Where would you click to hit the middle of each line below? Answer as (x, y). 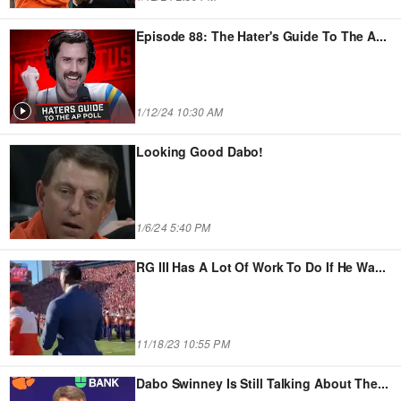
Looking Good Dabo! (200, 151)
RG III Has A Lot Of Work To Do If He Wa (256, 266)
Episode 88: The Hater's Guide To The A (256, 35)
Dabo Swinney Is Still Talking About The (257, 383)
